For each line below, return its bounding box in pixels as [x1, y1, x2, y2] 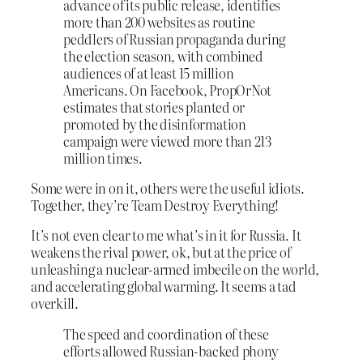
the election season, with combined [63, 45, 263, 66]
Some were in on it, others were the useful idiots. [31, 178, 305, 199]
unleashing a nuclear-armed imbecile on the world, [31, 259, 320, 280]
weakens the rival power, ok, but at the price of [31, 242, 291, 263]
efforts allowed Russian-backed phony [63, 340, 279, 361]
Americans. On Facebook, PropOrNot [63, 79, 272, 100]
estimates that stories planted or [63, 96, 246, 117]
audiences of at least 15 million [63, 62, 234, 83]
